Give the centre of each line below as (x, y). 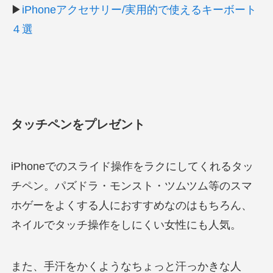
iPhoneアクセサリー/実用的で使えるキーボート (139, 9)
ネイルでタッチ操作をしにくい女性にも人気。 (126, 225)
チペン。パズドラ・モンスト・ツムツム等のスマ (131, 186)
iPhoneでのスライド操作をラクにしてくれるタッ (132, 167)
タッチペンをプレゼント (78, 124)
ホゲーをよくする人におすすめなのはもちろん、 (131, 206)
